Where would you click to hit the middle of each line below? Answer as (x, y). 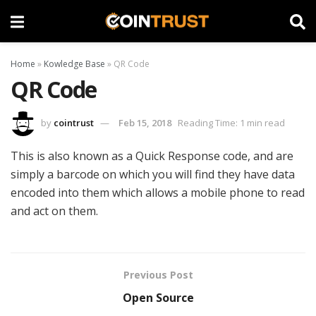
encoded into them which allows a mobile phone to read (158, 192)
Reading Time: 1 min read (231, 122)
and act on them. (54, 211)
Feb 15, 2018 (145, 122)
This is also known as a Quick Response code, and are (152, 156)
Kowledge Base (74, 64)
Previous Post (158, 274)
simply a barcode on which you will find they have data (153, 174)
